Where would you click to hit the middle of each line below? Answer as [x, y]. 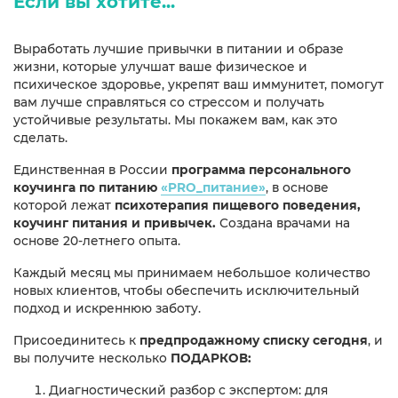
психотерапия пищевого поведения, [238, 206]
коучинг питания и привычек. [115, 223]
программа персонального [261, 170]
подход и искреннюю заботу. [107, 309]
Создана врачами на [283, 223]
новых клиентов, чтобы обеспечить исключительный [187, 291]
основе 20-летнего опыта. [97, 241]
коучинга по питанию [85, 188]
